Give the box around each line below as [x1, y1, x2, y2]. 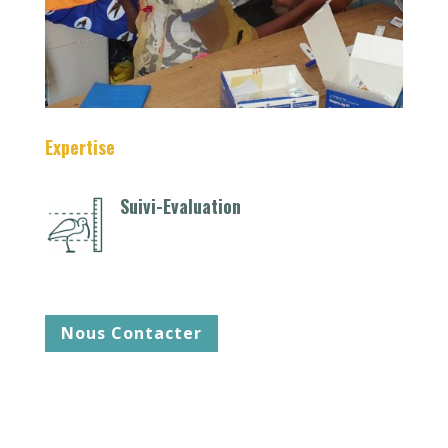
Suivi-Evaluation [119, 193, 241, 220]
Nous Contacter [60, 322, 202, 345]
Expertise [44, 134, 115, 161]
